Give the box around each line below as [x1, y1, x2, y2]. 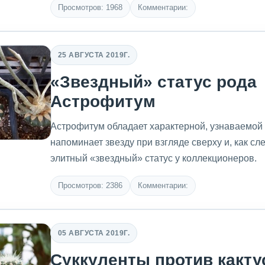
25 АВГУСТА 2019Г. [58, 50, 130, 59]
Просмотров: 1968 [58, 3, 122, 12]
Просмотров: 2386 [58, 181, 122, 190]
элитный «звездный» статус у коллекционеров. [50, 153, 257, 163]
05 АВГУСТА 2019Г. [58, 228, 130, 237]
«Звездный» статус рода [50, 73, 257, 91]
